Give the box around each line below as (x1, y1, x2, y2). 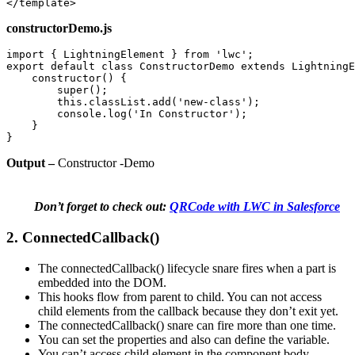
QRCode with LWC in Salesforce (170, 200, 340, 214)
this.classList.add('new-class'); (6, 96, 266, 109)
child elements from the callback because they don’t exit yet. (38, 303, 338, 318)
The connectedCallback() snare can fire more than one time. (38, 318, 336, 332)
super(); (6, 84, 114, 97)
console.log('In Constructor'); (6, 108, 254, 120)
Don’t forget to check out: (34, 200, 170, 214)
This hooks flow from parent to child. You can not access (38, 289, 322, 303)
